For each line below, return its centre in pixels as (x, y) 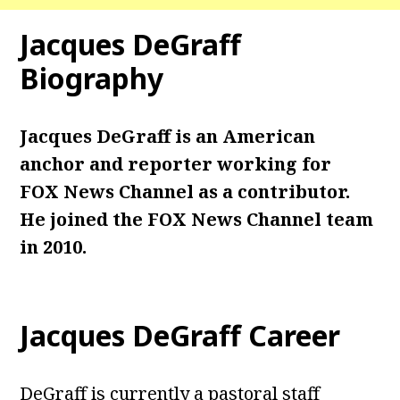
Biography (92, 78)
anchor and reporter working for (176, 164)
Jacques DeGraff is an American (168, 136)
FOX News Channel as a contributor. (185, 192)
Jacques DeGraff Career (180, 335)
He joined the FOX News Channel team (197, 219)
